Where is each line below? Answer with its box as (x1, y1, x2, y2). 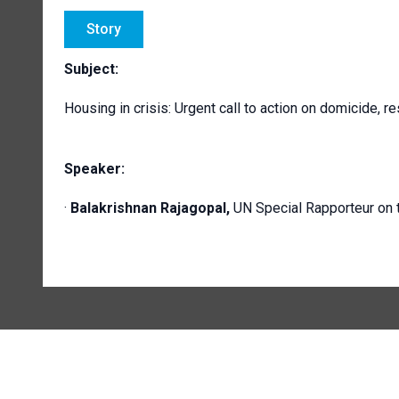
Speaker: (64, 159, 125, 177)
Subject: (64, 60, 118, 77)
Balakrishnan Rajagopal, (70, 199, 230, 216)
